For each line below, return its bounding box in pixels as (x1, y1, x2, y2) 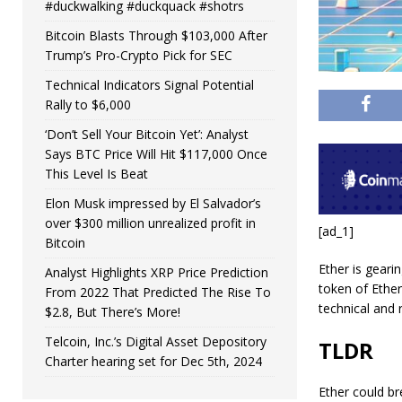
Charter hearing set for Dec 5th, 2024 (45, 353, 262, 370)
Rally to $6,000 (45, 96, 131, 113)
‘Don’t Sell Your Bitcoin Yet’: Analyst (45, 126, 249, 143)
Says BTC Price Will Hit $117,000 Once (45, 145, 267, 162)
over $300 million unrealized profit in (45, 214, 256, 232)
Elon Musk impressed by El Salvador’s (45, 195, 261, 212)
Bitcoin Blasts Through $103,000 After (45, 27, 267, 44)
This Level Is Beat (45, 165, 148, 182)
